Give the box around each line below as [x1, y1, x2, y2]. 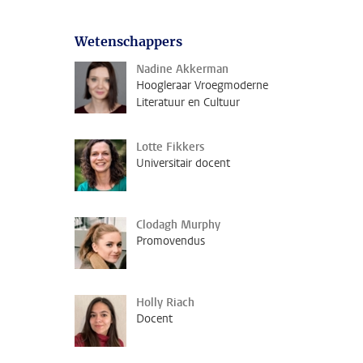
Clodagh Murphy [136, 217, 220, 233]
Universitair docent [136, 156, 230, 171]
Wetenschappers [75, 33, 182, 49]
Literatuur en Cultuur [136, 95, 240, 110]
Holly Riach [136, 295, 194, 310]
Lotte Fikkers [136, 139, 204, 155]
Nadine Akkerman [136, 62, 228, 77]
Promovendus [136, 233, 205, 249]
